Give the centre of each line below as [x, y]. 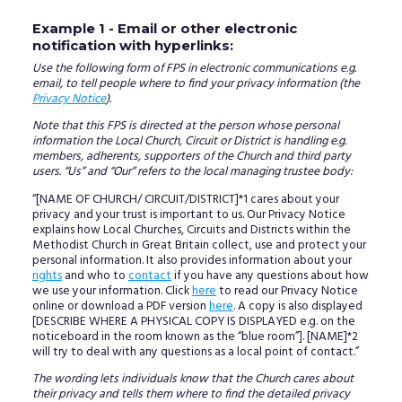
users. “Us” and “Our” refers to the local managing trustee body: [192, 172]
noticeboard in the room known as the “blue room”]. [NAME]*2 [195, 336]
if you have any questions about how [270, 275]
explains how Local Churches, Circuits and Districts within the [191, 230]
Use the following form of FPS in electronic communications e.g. [194, 68]
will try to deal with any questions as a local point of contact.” [195, 352]
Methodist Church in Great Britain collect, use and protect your [199, 245]
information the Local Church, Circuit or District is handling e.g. [189, 142]
